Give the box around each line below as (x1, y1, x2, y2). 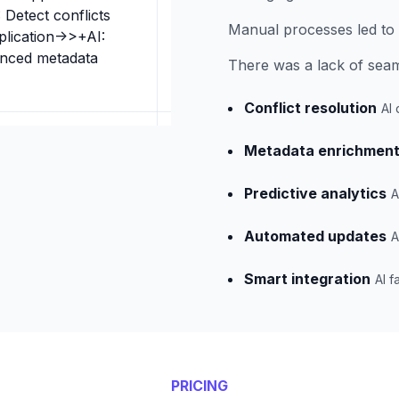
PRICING (171, 377, 228, 395)
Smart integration (244, 270, 370, 288)
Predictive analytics (244, 184, 387, 202)
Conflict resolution (244, 99, 377, 117)
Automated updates (244, 227, 387, 245)
